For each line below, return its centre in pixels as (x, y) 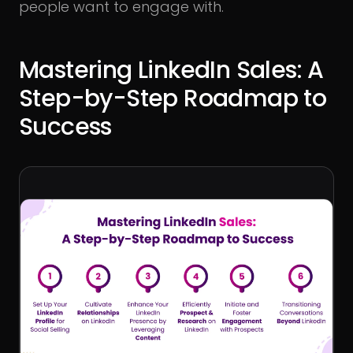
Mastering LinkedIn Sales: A (171, 70)
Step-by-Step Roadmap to (173, 98)
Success (65, 127)
